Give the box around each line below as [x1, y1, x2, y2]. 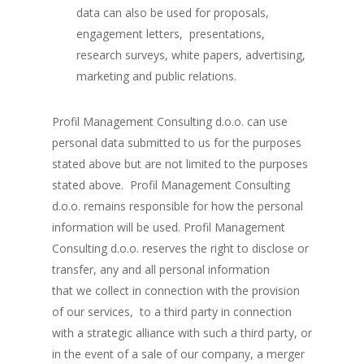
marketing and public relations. [76, 68, 236, 84]
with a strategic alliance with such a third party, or [52, 325, 312, 340]
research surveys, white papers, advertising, [76, 47, 305, 63]
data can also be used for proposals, [76, 5, 269, 20]
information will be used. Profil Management [52, 219, 285, 235]
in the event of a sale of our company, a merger [52, 346, 305, 362]
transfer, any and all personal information [52, 262, 270, 277]
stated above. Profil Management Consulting [52, 177, 290, 193]
